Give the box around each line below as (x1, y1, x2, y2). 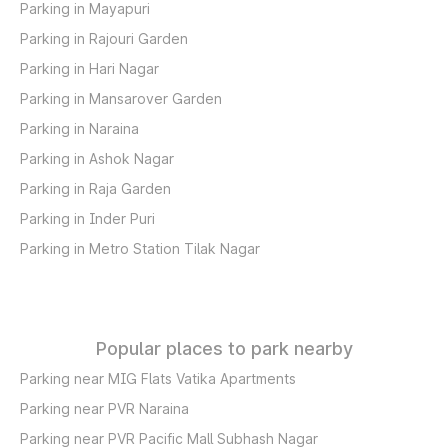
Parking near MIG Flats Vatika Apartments (20, 370, 296, 387)
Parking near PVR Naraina (20, 400, 189, 417)
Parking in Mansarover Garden (20, 90, 222, 107)
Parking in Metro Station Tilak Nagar (20, 240, 260, 257)
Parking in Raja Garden (20, 180, 171, 197)
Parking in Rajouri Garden (20, 30, 188, 47)
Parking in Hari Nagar (20, 60, 159, 77)
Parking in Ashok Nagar (20, 150, 174, 167)
